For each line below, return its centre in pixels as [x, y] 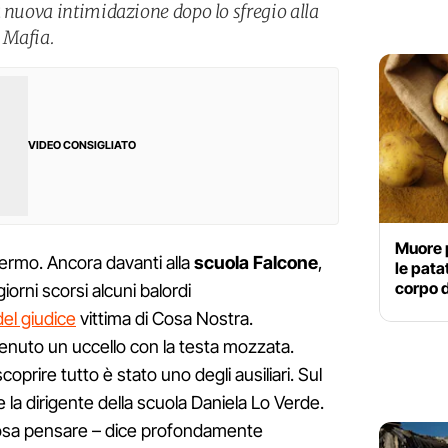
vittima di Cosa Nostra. [164, 319]
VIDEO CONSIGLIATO [82, 145]
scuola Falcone [256, 263]
